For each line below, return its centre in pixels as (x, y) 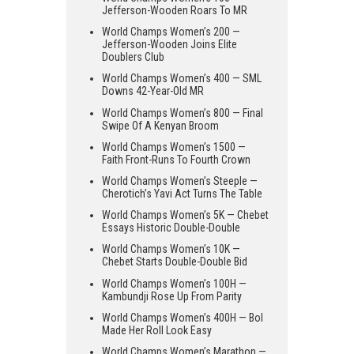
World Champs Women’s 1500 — (174, 147)
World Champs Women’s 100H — (174, 283)
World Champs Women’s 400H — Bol (183, 317)
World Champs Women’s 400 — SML (182, 79)
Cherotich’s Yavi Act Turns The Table (182, 193)
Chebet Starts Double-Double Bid (175, 262)
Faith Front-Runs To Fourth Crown (176, 159)
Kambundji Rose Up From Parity (172, 296)
